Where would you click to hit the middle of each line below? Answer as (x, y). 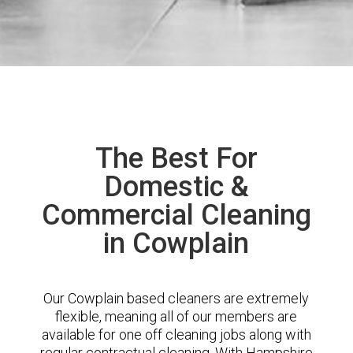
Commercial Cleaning (176, 215)
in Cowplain (176, 243)
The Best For (176, 158)
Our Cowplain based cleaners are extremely (176, 298)
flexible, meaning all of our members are (176, 316)
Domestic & (176, 187)
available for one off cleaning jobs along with (176, 334)
